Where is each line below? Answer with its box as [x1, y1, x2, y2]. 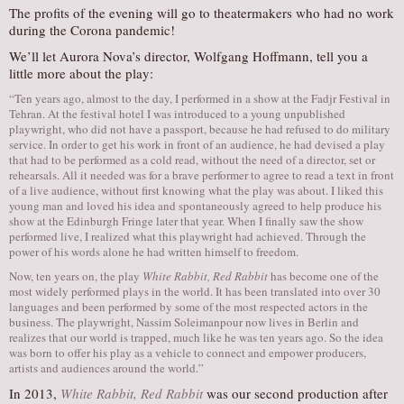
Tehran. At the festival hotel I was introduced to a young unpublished [9, 106, 345, 122]
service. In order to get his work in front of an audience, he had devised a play [9, 136, 385, 152]
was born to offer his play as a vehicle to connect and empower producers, [9, 344, 366, 361]
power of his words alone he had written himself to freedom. [9, 243, 298, 260]
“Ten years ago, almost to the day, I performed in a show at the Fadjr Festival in [9, 90, 390, 106]
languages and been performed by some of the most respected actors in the [9, 298, 368, 315]
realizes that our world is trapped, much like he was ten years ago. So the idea [9, 329, 383, 345]
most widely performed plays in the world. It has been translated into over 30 [9, 283, 381, 299]
